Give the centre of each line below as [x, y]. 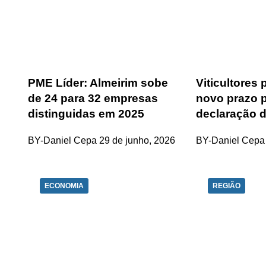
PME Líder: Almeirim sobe [98, 83]
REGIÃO [227, 186]
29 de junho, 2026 [137, 141]
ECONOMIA [64, 186]
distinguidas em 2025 [86, 114]
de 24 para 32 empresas [93, 99]
